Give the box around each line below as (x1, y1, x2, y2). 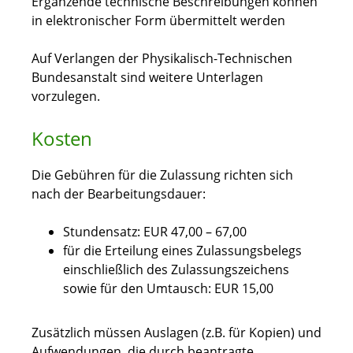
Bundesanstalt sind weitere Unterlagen (32, 69, 263, 87)
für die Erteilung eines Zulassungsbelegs (63, 242, 302, 260)
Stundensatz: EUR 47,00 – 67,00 (63, 223, 247, 241)
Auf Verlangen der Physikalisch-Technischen (32, 50, 292, 68)
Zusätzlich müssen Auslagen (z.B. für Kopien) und (32, 324, 321, 342)
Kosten (32, 125, 92, 152)
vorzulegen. (32, 87, 100, 106)
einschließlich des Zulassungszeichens (63, 261, 289, 279)
